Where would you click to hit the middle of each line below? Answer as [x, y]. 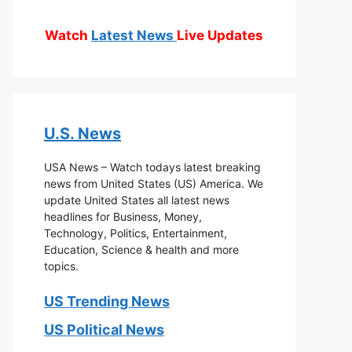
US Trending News [107, 301]
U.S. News [82, 134]
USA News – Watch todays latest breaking [152, 167]
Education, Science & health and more [141, 249]
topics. [61, 266]
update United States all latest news [137, 200]
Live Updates [220, 35]
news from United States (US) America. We [154, 183]
